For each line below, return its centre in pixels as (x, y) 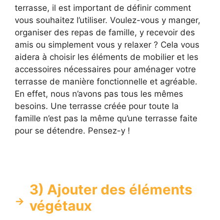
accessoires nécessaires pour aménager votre (105, 69)
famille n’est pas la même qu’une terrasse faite (106, 118)
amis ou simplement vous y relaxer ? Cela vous (107, 44)
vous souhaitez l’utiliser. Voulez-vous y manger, (108, 20)
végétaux (61, 206)
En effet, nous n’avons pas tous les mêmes (99, 94)
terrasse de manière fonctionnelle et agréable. (106, 81)
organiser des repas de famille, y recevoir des (105, 32)
